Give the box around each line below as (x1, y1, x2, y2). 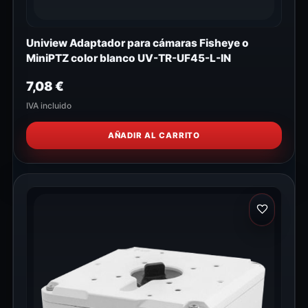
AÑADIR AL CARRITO (107, 130, 201, 140)
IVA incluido (26, 100, 71, 111)
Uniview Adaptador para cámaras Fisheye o (26, 36, 249, 49)
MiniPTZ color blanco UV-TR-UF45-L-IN (26, 51, 231, 65)
